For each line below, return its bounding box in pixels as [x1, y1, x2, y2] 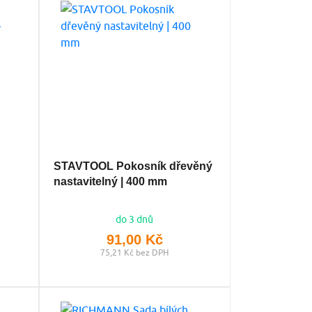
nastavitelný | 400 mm [53, 175, 167, 187]
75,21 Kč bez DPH [100, 247, 169, 258]
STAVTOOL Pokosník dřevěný [53, 159, 212, 172]
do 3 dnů [116, 213, 154, 225]
